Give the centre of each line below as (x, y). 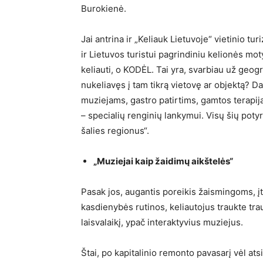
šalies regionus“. (115, 131)
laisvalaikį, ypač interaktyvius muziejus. (162, 222)
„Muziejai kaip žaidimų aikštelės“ (163, 161)
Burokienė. (105, 9)
